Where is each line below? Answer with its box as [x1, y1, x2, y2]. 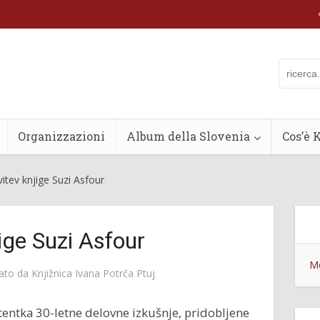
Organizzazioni [18, 129, 105, 144]
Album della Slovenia [126, 129, 250, 144]
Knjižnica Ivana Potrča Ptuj [31, 266, 155, 280]
